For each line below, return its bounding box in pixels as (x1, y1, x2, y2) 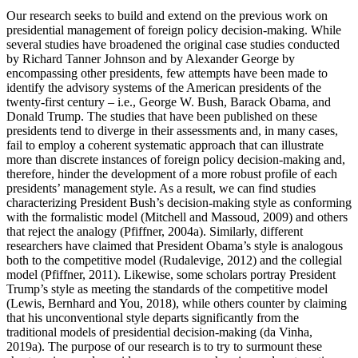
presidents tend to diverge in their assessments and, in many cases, (6, 123, 338, 137)
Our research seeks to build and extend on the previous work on (6, 8, 328, 22)
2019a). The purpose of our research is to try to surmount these (6, 339, 322, 353)
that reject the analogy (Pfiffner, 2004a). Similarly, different (6, 224, 303, 238)
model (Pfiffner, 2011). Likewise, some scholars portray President (6, 267, 336, 281)
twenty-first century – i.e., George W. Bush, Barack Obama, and (6, 94, 331, 109)
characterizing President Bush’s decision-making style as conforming (6, 195, 352, 209)
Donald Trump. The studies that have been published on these (6, 109, 317, 123)
